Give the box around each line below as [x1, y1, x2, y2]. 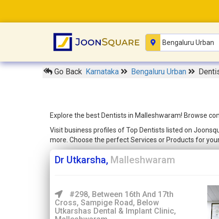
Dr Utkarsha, [55, 154, 110, 166]
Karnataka [86, 67, 121, 77]
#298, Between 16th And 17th [67, 190, 174, 199]
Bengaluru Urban [131, 67, 188, 77]
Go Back [52, 67, 82, 77]
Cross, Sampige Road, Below [55, 198, 159, 208]
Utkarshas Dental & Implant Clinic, [55, 206, 176, 216]
